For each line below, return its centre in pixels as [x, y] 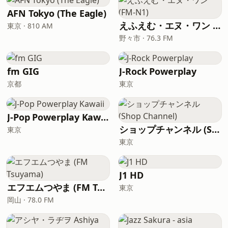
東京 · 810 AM [30, 26]
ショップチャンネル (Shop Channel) [215, 129]
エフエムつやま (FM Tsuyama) [101, 187]
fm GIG [23, 71]
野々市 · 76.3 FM [146, 38]
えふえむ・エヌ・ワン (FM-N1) [217, 25]
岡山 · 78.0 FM [31, 200]
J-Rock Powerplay [158, 71]
